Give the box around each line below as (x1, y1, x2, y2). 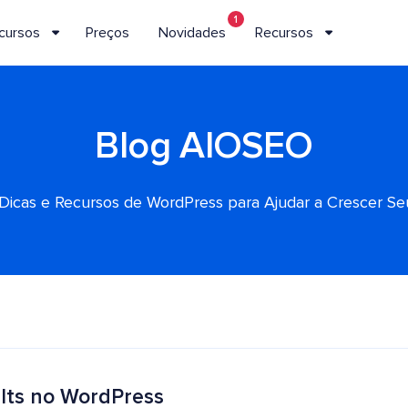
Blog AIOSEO (95, 127, 313, 166)
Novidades (158, 25, 227, 40)
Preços (86, 25, 130, 40)
